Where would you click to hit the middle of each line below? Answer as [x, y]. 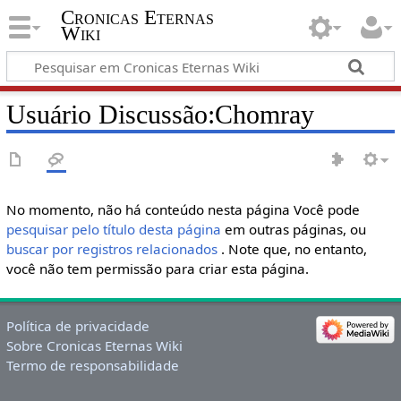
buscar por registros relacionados [111, 249]
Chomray [264, 114]
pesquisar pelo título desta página [113, 229]
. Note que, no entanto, [294, 249]
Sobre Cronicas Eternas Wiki [94, 346]
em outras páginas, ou [293, 229]
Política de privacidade [77, 326]
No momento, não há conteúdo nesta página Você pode [183, 209]
